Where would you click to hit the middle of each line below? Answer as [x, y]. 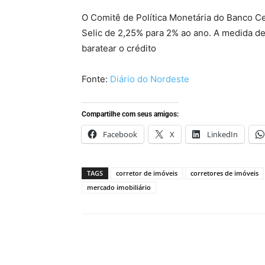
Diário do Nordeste [150, 79]
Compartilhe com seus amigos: [130, 114]
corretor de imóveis [147, 173]
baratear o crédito [119, 48]
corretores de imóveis [224, 173]
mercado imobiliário [119, 187]
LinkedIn [222, 134]
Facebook [120, 134]
